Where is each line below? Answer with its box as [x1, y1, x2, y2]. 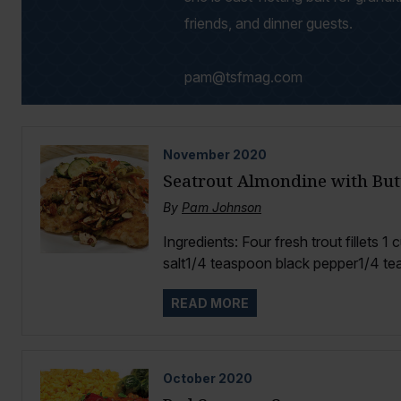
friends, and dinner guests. [184, 14, 353, 33]
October [162, 371, 216, 387]
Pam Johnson [181, 200, 261, 216]
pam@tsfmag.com [184, 68, 303, 87]
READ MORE [170, 295, 249, 311]
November [162, 147, 230, 163]
